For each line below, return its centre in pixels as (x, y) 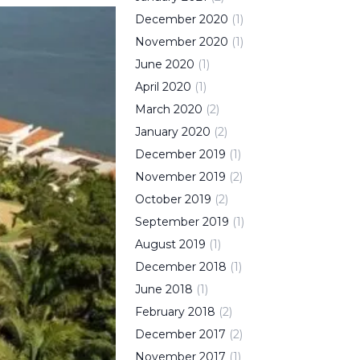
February (160, 312)
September (167, 222)
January (157, 132)
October (158, 199)
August (155, 244)
